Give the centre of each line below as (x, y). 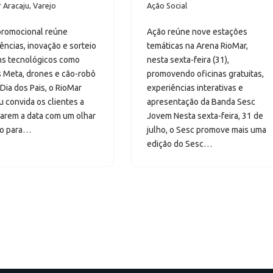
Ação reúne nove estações (197, 32)
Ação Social (167, 6)
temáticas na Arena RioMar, (197, 46)
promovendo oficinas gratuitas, (205, 74)
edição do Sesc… (180, 144)
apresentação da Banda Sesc (201, 102)
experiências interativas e (195, 88)
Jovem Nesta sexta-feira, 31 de (205, 116)
